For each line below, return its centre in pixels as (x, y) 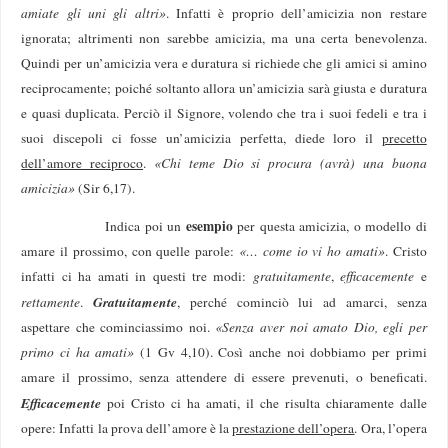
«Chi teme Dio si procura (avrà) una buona (290, 162)
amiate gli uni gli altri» (93, 12)
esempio (209, 226)
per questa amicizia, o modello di (329, 226)
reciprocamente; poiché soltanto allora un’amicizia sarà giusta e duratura (224, 87)
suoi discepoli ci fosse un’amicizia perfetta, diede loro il (201, 137)
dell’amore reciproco (82, 162)
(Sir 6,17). (105, 187)
